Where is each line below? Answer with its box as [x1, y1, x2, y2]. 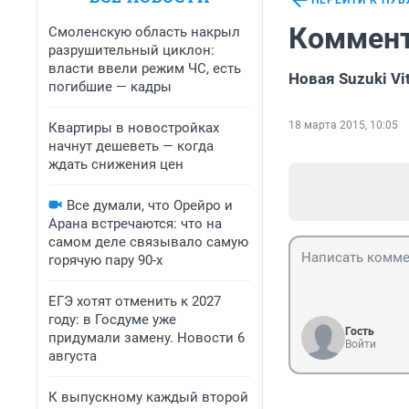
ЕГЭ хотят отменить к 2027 [48, 293, 221, 309]
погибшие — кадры [48, 79, 172, 95]
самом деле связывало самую [48, 234, 248, 250]
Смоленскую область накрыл [48, 24, 240, 40]
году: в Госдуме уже [48, 311, 176, 328]
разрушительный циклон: [48, 42, 215, 58]
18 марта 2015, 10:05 [288, 119, 398, 132]
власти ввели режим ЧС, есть [48, 60, 241, 77]
